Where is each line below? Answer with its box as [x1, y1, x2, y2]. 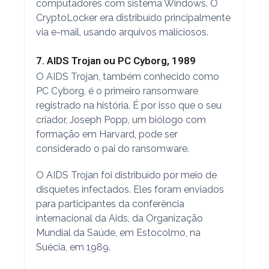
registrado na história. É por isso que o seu [35, 99, 222, 111]
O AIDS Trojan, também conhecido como [35, 70, 219, 82]
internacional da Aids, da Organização [35, 212, 203, 224]
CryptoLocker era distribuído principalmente [35, 11, 231, 23]
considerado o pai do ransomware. [35, 142, 189, 154]
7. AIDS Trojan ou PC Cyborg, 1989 [35, 54, 196, 67]
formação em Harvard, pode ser [35, 128, 178, 140]
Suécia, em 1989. [35, 241, 110, 253]
